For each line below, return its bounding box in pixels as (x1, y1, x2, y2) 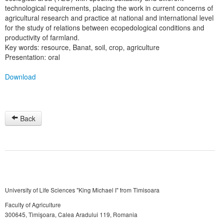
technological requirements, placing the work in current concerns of (5, 3, 213, 13)
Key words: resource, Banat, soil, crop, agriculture (5, 42, 160, 52)
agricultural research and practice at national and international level (5, 13, 214, 23)
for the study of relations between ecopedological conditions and (5, 23, 204, 32)
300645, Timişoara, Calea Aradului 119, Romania (5, 210, 137, 219)
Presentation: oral (5, 52, 60, 62)
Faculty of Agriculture (5, 200, 61, 209)
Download (5, 72, 36, 82)
